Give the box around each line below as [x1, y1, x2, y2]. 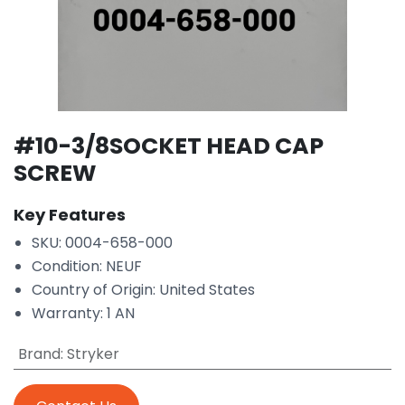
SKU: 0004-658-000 [32, 231, 173, 253]
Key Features [14, 202, 126, 226]
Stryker [66, 343, 119, 364]
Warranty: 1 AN [32, 302, 135, 324]
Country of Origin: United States [32, 278, 255, 300]
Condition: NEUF [32, 255, 142, 277]
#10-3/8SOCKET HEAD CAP [14, 129, 324, 162]
